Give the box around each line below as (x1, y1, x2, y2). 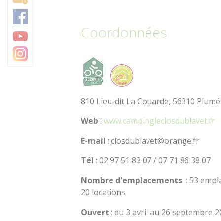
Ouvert (81, 207, 110, 218)
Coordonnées (81, 23, 167, 42)
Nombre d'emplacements (81, 175, 186, 186)
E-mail (81, 135, 108, 147)
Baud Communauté (128, 15, 208, 25)
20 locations (81, 187, 126, 198)
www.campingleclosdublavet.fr (104, 115, 216, 127)
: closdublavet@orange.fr (108, 135, 200, 147)
